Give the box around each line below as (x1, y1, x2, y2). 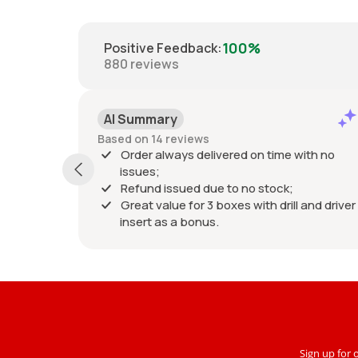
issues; (97, 162, 138, 180)
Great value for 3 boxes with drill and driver (98, 196, 334, 213)
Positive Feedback (104, 39, 217, 58)
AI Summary (82, 109, 156, 128)
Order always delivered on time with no (98, 145, 313, 163)
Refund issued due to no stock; (98, 179, 272, 197)
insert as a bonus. (97, 213, 197, 230)
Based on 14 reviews (75, 130, 188, 146)
